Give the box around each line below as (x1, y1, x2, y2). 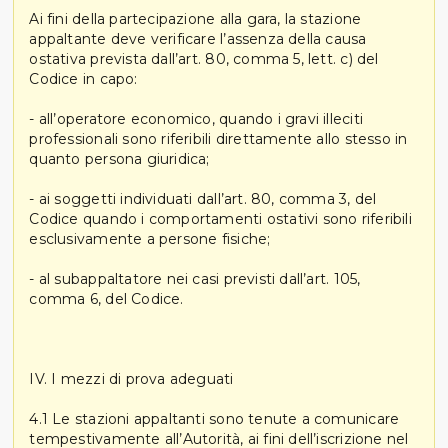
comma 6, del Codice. (29, 289, 184, 308)
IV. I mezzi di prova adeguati (29, 369, 234, 388)
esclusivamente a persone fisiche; (29, 229, 271, 248)
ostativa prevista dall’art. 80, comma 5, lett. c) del (29, 49, 379, 68)
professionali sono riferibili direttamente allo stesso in (29, 129, 408, 148)
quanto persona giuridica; (29, 149, 210, 168)
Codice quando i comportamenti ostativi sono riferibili (29, 209, 412, 228)
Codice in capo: (29, 69, 138, 88)
